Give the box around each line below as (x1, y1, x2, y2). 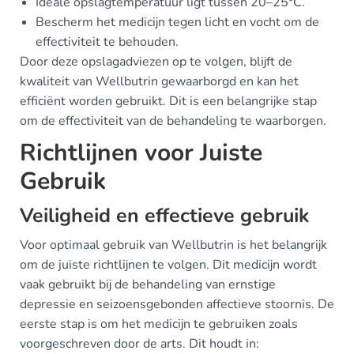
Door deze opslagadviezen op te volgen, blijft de (20, 52, 292, 70)
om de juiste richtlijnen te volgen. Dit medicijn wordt (20, 255, 317, 273)
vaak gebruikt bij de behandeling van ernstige (20, 275, 276, 293)
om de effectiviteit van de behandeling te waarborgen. (20, 111, 326, 130)
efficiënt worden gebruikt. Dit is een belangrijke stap (20, 92, 317, 110)
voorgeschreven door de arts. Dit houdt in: (20, 334, 259, 352)
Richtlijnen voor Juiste (20, 136, 262, 169)
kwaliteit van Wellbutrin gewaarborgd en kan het (20, 72, 299, 90)
